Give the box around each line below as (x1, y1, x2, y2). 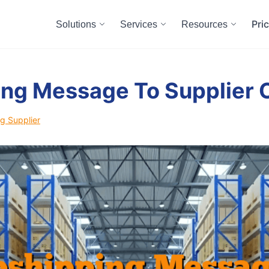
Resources (181, 19, 228, 29)
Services (120, 19, 157, 29)
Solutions (56, 19, 96, 29)
